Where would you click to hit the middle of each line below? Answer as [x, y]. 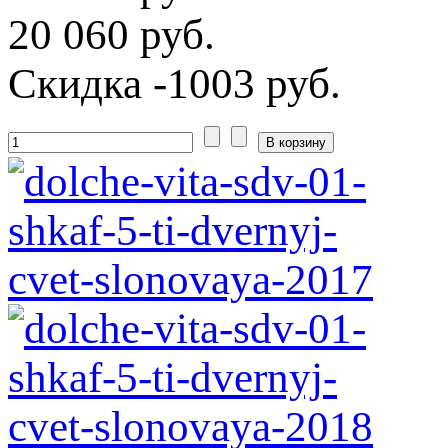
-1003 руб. [241, 83]
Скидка [75, 83]
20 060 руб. [111, 34]
